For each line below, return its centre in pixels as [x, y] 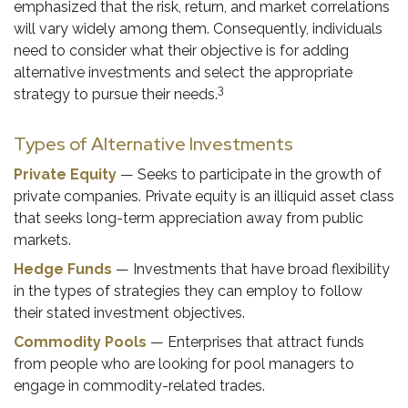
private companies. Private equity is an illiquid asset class [204, 196]
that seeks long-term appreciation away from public [189, 218]
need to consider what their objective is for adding [181, 51]
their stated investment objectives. [129, 313]
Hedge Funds [63, 269]
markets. [42, 240]
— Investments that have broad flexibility [251, 269]
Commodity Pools [80, 342]
